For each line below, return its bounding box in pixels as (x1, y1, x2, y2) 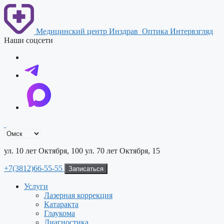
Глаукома (44, 209, 75, 217)
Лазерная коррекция (44, 191, 112, 199)
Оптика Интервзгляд (140, 27, 213, 35)
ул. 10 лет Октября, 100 (4, 146, 83, 155)
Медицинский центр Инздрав (34, 27, 140, 35)
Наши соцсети (4, 36, 53, 44)
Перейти (3, 3, 33, 12)
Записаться (68, 165, 103, 172)
